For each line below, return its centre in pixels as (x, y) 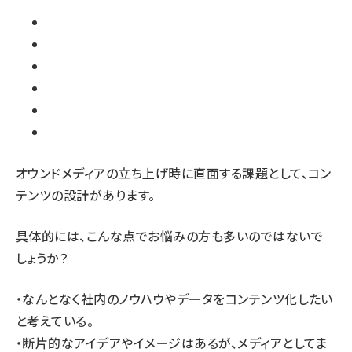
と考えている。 (55, 321)
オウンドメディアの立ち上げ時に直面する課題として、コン (174, 173)
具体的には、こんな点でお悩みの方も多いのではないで (169, 236)
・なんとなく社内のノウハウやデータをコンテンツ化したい (174, 299)
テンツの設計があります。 (86, 195)
